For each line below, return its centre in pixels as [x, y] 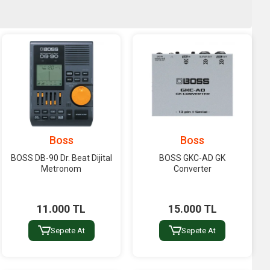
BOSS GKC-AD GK [193, 158]
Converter [192, 168]
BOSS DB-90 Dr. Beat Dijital [61, 158]
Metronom [61, 168]
